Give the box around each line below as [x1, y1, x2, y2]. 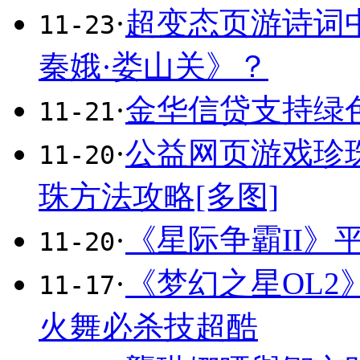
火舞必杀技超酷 [39, 309, 258, 344]
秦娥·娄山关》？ [39, 48, 268, 84]
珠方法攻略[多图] [39, 178, 279, 214]
